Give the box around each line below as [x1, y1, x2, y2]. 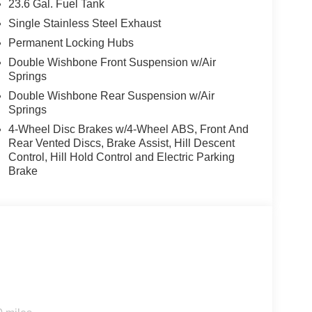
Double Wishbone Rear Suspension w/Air [8, 89, 214, 102]
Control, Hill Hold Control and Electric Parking [8, 150, 235, 163]
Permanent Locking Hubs [8, 36, 134, 49]
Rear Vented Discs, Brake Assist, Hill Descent [8, 136, 235, 149]
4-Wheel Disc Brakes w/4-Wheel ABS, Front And [8, 123, 249, 135]
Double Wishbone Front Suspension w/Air [8, 56, 216, 68]
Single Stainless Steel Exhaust [8, 17, 161, 29]
